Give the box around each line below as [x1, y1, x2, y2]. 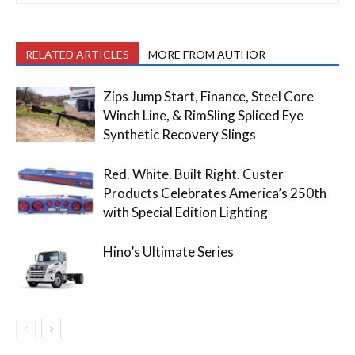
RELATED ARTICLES [25, 47, 129, 61]
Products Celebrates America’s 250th [103, 184, 326, 201]
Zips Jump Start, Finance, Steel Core [103, 87, 314, 105]
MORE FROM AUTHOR [148, 47, 265, 61]
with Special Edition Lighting [103, 203, 268, 220]
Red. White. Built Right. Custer [103, 165, 284, 182]
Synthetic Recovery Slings [103, 125, 256, 143]
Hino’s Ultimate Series [103, 242, 234, 260]
